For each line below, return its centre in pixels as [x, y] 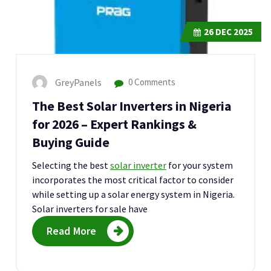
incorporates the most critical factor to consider [133, 180]
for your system [200, 165]
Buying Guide [71, 143]
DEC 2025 [233, 32]
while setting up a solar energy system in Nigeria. [133, 194]
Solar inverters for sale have [90, 209]
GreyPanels [78, 83]
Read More [72, 231]
